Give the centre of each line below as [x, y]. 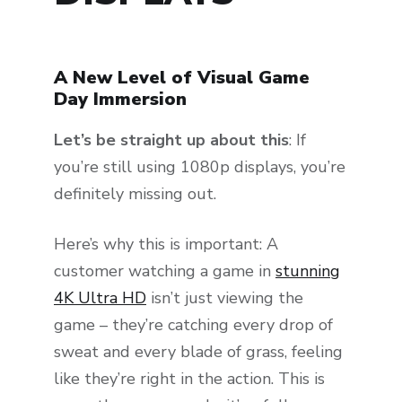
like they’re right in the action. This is [189, 379]
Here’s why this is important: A [166, 245]
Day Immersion [120, 99]
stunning [308, 271]
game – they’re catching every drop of [193, 325]
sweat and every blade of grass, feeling [198, 352]
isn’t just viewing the [225, 298]
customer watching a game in [165, 271]
